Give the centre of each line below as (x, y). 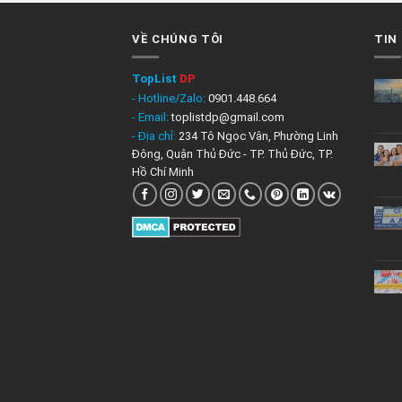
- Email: (152, 117)
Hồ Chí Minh (163, 172)
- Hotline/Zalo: (169, 98)
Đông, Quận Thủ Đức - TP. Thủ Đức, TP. (232, 154)
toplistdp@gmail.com (228, 117)
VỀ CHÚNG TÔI (178, 39)
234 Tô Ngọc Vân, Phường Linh (258, 136)
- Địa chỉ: (155, 136)
